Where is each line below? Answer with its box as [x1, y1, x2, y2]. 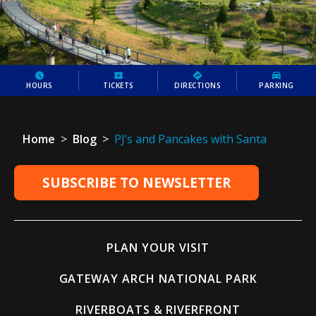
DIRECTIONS [174, 80, 221, 90]
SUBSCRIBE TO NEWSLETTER [42, 174, 231, 192]
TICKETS [103, 80, 134, 90]
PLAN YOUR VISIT [107, 240, 209, 255]
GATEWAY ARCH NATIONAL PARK [59, 271, 257, 286]
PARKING [259, 80, 294, 90]
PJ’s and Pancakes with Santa [114, 131, 267, 147]
